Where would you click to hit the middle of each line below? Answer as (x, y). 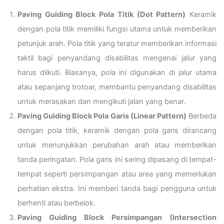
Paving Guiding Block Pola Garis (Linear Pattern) (102, 116)
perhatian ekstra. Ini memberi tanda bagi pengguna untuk (117, 188)
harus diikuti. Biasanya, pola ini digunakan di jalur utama (117, 72)
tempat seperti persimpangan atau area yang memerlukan (117, 174)
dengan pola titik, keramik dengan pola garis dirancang (117, 130)
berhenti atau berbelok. (56, 203)
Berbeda (201, 116)
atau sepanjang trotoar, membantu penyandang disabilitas (117, 87)
